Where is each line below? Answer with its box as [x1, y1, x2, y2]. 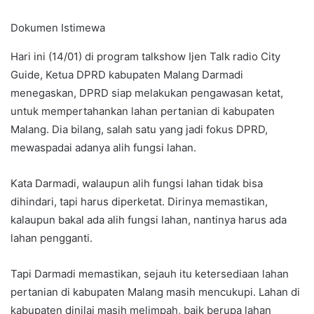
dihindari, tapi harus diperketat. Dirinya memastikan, [11, 194, 268, 208]
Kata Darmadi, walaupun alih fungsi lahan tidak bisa [11, 176, 263, 190]
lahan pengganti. [11, 231, 95, 245]
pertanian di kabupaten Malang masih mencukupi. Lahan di [11, 285, 300, 299]
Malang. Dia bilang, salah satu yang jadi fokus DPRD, [11, 122, 268, 136]
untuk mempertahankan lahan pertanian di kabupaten [11, 104, 275, 118]
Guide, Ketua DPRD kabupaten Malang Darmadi [11, 67, 243, 81]
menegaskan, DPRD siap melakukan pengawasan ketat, [11, 86, 283, 100]
